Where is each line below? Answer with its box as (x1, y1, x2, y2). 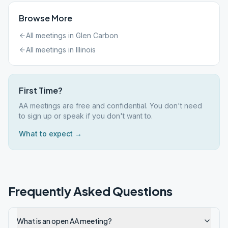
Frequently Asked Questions (8, 183, 173, 198)
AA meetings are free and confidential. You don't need (19, 101, 202, 110)
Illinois (76, 45, 96, 54)
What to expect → (19, 129, 82, 138)
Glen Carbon (76, 31, 118, 40)
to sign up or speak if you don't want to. (19, 111, 153, 120)
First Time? (19, 85, 63, 96)
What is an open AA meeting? (17, 216, 112, 225)
